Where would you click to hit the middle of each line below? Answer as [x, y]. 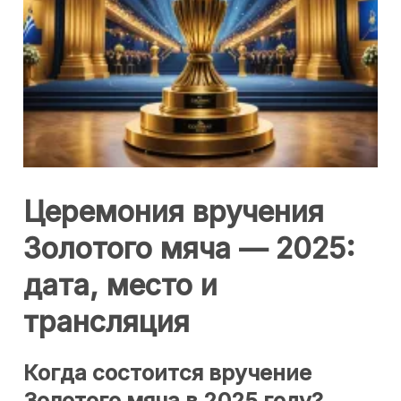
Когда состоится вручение [167, 373]
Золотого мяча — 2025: [189, 248]
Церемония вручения [174, 211]
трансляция [107, 321]
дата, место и [120, 285]
